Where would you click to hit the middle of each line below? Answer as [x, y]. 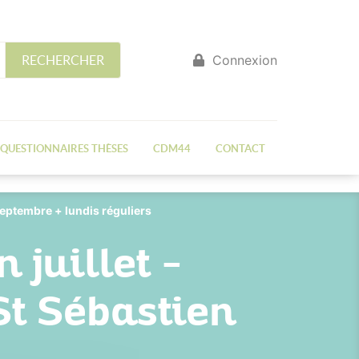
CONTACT [240, 149]
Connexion [243, 60]
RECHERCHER [63, 60]
